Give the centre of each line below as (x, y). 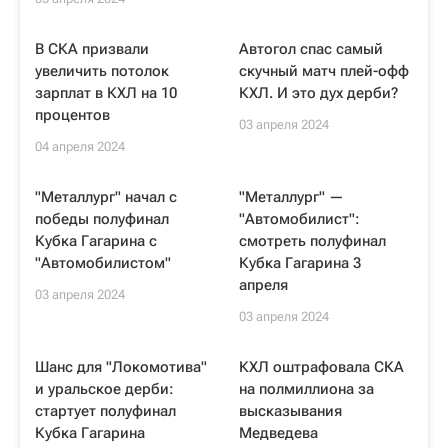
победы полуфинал (102, 219)
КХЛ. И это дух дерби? (318, 93)
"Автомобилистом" (103, 263)
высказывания (290, 411)
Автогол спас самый (311, 49)
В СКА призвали (92, 49)
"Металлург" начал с (106, 197)
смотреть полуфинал (312, 241)
